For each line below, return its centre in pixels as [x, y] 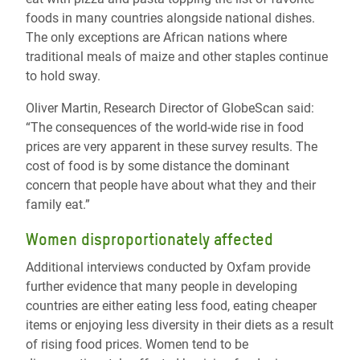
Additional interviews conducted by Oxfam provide [168, 267]
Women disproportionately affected [149, 239]
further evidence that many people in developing [162, 286]
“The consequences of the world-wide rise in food [165, 127]
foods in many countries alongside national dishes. [170, 18]
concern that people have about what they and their [171, 185]
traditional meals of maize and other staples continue [177, 57]
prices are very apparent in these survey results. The [172, 147]
